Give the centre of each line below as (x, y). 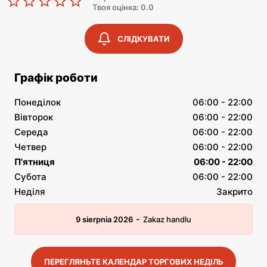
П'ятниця (35, 162)
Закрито (235, 192)
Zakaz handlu (167, 219)
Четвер (30, 147)
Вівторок (34, 117)
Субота (30, 177)
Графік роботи (56, 78)
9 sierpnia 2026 (104, 219)
